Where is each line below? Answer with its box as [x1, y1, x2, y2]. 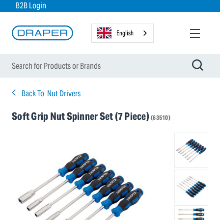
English [116, 28, 134, 37]
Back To [22, 88, 44, 99]
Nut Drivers [47, 88, 81, 99]
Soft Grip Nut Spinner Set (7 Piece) [12, 110, 151, 123]
